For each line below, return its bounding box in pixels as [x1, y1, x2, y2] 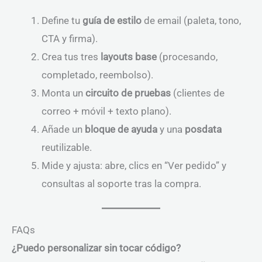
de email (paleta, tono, [142, 14, 241, 26]
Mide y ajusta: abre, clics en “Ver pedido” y [42, 159, 226, 171]
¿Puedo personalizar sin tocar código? [12, 242, 181, 254]
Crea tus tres [42, 50, 101, 63]
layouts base [101, 50, 157, 63]
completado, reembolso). [42, 68, 153, 81]
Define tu [42, 14, 82, 26]
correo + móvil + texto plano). [42, 105, 171, 117]
